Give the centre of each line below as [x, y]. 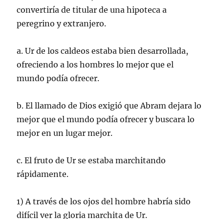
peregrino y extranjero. [62, 23]
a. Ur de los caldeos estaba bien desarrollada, [103, 51]
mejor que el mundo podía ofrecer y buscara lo [106, 119]
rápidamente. [43, 174]
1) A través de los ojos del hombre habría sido [104, 201]
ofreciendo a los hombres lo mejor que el [95, 64]
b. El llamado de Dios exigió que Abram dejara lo [109, 105]
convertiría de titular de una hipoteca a [92, 10]
